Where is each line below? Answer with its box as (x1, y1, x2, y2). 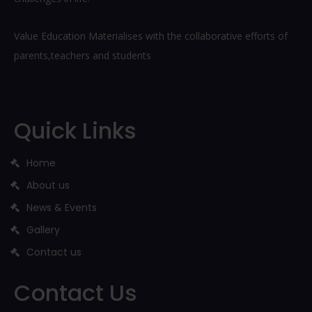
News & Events (26, 200, 97, 214)
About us (26, 178, 70, 192)
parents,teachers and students (14, 48, 151, 62)
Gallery (26, 222, 60, 237)
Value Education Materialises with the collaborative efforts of (14, 29, 288, 42)
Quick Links (14, 114, 136, 146)
